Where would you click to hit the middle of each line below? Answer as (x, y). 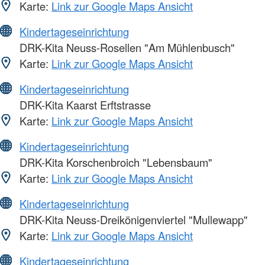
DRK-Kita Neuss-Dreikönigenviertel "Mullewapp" (132, 219)
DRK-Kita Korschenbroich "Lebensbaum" (114, 162)
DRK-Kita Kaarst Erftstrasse (84, 104)
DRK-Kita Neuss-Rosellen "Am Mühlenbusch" (126, 47)
